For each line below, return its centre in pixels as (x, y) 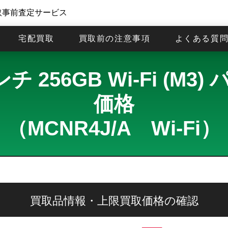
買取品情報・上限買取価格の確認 (114, 201)
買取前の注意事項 (115, 39)
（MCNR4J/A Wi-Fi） (114, 128)
